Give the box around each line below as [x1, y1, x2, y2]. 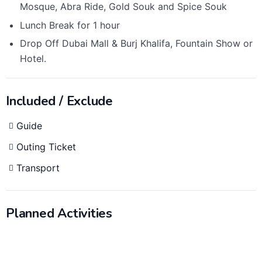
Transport [16, 162, 60, 174]
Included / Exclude [6, 92, 113, 111]
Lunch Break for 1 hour [19, 19, 120, 31]
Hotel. [19, 53, 46, 65]
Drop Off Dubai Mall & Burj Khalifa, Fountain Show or [19, 37, 253, 50]
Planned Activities [6, 205, 113, 223]
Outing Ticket [16, 141, 76, 153]
